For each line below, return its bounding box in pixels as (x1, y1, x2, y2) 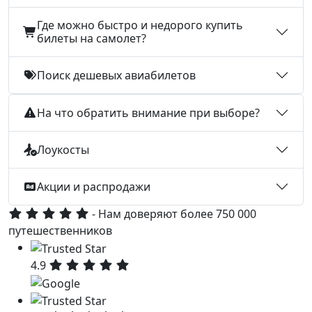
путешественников (8, 223, 112, 239)
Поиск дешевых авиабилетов (37, 67, 196, 83)
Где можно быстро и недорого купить (37, 17, 243, 33)
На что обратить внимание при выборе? (37, 104, 260, 120)
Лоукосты (37, 141, 89, 157)
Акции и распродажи (37, 178, 150, 194)
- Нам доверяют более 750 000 (89, 206, 256, 222)
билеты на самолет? (37, 31, 146, 47)
